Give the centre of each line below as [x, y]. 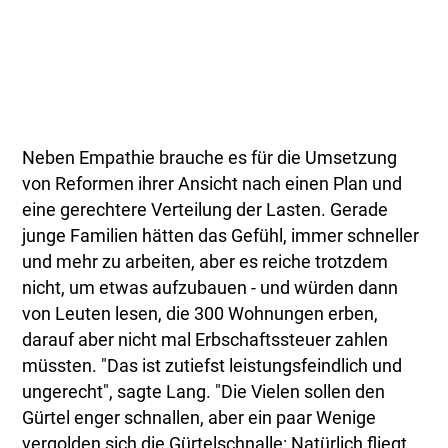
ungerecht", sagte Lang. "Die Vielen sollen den [204, 392]
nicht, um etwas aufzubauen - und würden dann [210, 288]
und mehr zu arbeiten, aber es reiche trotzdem [205, 262]
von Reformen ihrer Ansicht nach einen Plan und [212, 184]
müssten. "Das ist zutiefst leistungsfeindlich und [212, 366]
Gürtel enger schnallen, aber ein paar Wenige [199, 418]
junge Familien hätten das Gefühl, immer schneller [221, 236]
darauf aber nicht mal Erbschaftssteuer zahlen [205, 340]
